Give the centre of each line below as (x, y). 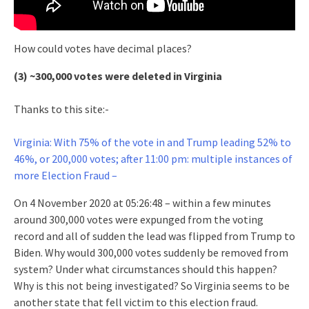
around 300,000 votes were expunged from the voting (139, 219)
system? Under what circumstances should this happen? (146, 269)
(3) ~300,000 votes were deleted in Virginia (118, 76)
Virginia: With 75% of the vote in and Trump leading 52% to (152, 142)
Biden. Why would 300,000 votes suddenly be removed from (151, 252)
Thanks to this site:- (61, 109)
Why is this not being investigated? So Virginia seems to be (152, 285)
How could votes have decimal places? (103, 48)
